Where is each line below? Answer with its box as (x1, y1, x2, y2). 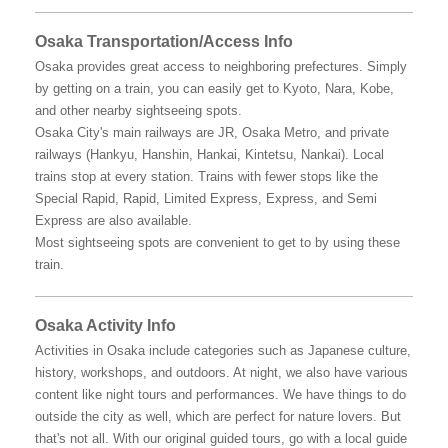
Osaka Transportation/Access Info (35, 33, 293, 51)
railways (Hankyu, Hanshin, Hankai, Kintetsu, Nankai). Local (35, 147, 384, 163)
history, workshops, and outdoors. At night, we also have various (35, 365, 408, 381)
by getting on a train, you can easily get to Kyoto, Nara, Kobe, (35, 81, 394, 97)
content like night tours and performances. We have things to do (35, 387, 406, 403)
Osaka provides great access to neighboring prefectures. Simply (35, 59, 407, 75)
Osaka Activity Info (35, 317, 176, 335)
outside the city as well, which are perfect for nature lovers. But (35, 409, 401, 425)
